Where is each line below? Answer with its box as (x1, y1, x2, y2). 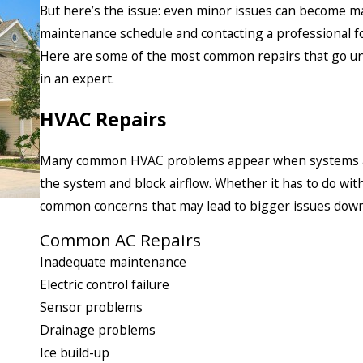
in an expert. (40, 69, 114, 88)
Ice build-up (40, 343, 109, 361)
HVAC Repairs (40, 106, 166, 133)
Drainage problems (40, 320, 156, 339)
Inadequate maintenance (40, 252, 186, 271)
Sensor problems (40, 297, 143, 316)
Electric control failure (40, 275, 169, 293)
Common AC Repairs (40, 228, 201, 251)
